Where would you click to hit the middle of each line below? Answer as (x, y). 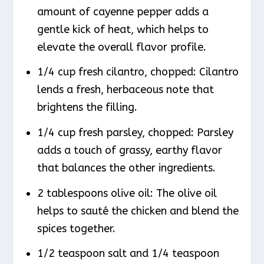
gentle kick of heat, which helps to (123, 29)
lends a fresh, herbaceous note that (125, 90)
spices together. (76, 228)
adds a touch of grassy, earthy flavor (129, 150)
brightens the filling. (87, 108)
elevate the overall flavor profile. (121, 47)
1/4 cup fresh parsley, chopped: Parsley (135, 132)
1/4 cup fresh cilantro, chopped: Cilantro (138, 72)
